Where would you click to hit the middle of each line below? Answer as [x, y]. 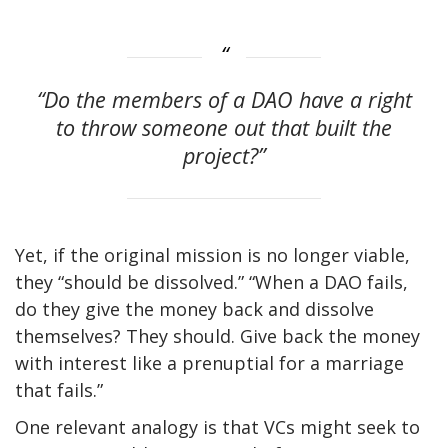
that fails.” [61, 389]
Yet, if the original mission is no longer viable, [212, 254]
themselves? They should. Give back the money [217, 335]
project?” [224, 155]
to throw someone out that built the [224, 127]
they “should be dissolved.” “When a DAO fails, [211, 281]
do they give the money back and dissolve [194, 308]
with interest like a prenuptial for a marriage [209, 362]
